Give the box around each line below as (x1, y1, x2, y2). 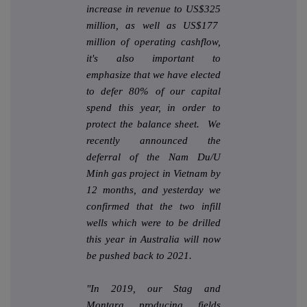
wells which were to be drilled (86, 217, 221, 229)
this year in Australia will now (86, 234, 221, 245)
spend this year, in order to (86, 102, 221, 114)
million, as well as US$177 (86, 20, 221, 32)
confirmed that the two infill (86, 201, 221, 212)
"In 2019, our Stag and (86, 283, 221, 295)
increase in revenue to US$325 (86, 3, 221, 15)
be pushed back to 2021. (86, 250, 192, 262)
